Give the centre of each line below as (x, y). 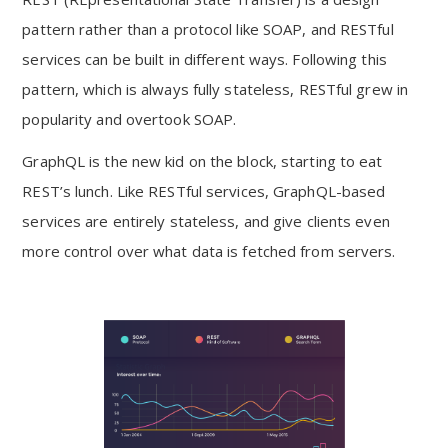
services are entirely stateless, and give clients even (206, 221)
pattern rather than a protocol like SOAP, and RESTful (208, 29)
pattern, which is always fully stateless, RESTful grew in (215, 89)
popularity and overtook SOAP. (129, 119)
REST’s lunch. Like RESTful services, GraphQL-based (204, 191)
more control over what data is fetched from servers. (209, 251)
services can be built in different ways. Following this (204, 59)
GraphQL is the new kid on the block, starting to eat (202, 161)
